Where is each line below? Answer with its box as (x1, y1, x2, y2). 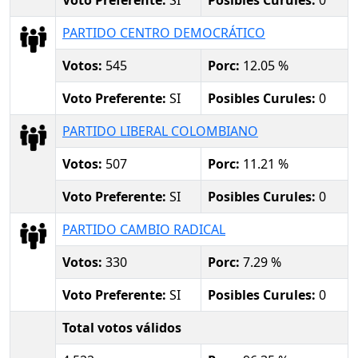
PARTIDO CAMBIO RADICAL (62, 220, 225, 238)
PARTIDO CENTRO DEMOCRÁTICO (62, 23, 265, 42)
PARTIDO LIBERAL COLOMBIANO (62, 121, 258, 140)
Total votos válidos (62, 318, 181, 336)
